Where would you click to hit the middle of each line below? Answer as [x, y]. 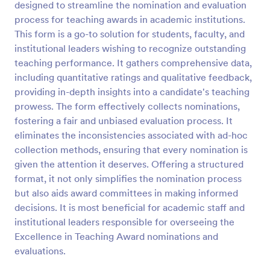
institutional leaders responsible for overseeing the [124, 222]
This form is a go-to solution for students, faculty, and [130, 34]
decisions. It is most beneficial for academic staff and [130, 207]
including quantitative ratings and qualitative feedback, [133, 77]
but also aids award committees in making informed [126, 193]
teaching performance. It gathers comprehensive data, [133, 63]
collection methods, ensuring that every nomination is [131, 149]
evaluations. [40, 251]
